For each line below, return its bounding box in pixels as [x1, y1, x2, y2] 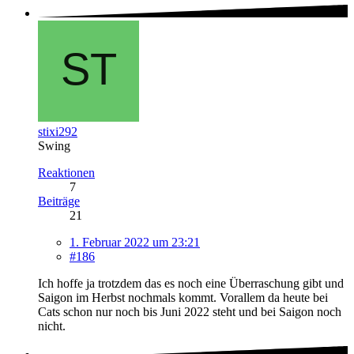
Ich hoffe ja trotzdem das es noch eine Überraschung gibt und [38, 277, 344, 291]
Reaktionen [38, 166, 95, 180]
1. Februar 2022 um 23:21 [70, 235, 200, 250]
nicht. [38, 319, 66, 333]
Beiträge [38, 194, 80, 209]
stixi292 [38, 125, 77, 139]
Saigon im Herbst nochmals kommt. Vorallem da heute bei [38, 291, 328, 305]
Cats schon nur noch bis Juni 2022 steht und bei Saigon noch [38, 305, 341, 319]
